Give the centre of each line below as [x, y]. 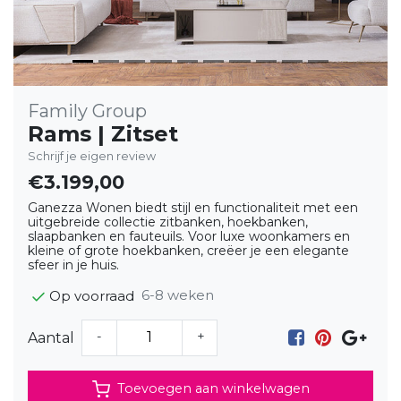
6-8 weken [178, 295]
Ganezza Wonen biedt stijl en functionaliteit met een [193, 208]
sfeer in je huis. [73, 265]
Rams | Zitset [103, 134]
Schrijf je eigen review [92, 156]
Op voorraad [92, 295]
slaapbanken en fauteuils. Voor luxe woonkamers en [189, 236]
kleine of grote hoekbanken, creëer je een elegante [188, 251]
